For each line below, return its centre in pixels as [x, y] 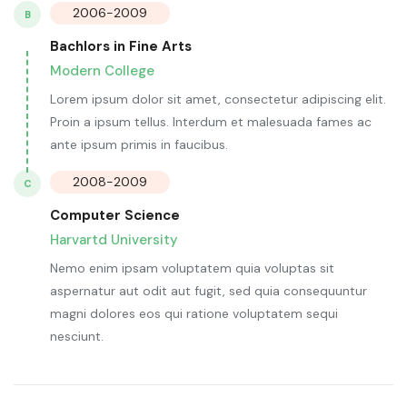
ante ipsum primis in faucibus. [139, 145]
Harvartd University [114, 240]
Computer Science [115, 216]
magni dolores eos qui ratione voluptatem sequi [194, 314]
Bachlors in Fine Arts [121, 47]
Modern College [102, 71]
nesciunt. [77, 337]
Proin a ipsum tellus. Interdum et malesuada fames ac [211, 122]
